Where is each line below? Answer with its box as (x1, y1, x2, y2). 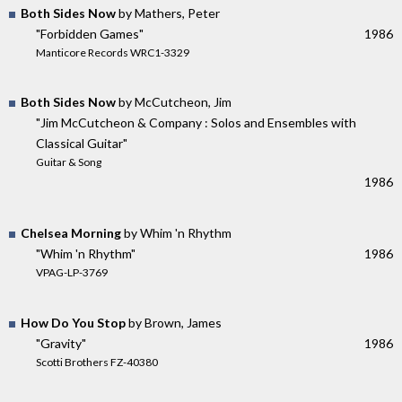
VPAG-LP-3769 (36, 266, 108, 280)
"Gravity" (36, 335, 86, 351)
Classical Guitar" (36, 135, 127, 152)
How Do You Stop (21, 314, 126, 330)
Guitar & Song (36, 155, 101, 170)
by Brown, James (126, 314, 222, 330)
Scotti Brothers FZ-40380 (36, 354, 158, 369)
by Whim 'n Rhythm (121, 225, 232, 241)
